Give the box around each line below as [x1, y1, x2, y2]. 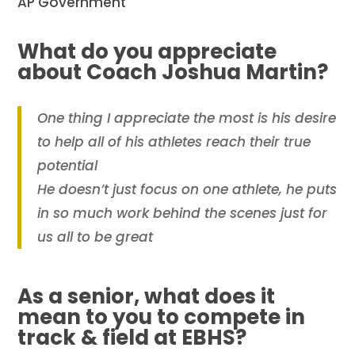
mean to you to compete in [17, 302, 306, 331]
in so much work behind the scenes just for [37, 203, 328, 223]
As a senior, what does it [17, 281, 276, 311]
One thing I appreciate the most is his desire [37, 108, 337, 128]
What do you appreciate [17, 36, 277, 66]
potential [37, 155, 98, 175]
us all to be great [37, 227, 154, 246]
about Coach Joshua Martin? [17, 57, 329, 86]
